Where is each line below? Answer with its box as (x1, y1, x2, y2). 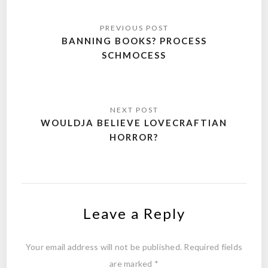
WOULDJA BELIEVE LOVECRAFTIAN (41, 117, 227, 128)
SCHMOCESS (102, 50, 166, 60)
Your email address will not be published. (25, 241, 182, 252)
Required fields (184, 241, 243, 252)
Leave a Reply (83, 204, 185, 222)
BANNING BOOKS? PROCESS (61, 35, 207, 46)
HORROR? (109, 132, 159, 142)
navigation (24, 29, 97, 48)
